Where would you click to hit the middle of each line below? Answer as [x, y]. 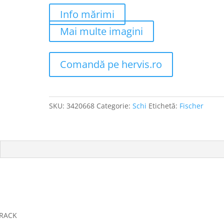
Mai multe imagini [102, 31]
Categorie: [115, 105]
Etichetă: [164, 105]
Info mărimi [87, 14]
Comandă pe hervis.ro [111, 64]
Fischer [192, 105]
